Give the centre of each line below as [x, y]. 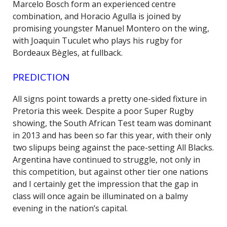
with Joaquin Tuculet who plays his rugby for [98, 41]
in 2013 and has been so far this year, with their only [112, 135]
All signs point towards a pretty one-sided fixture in [110, 99]
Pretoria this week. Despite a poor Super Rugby [103, 111]
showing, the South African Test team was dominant [112, 123]
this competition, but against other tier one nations [110, 172]
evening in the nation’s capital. [70, 208]
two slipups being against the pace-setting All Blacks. [113, 147]
